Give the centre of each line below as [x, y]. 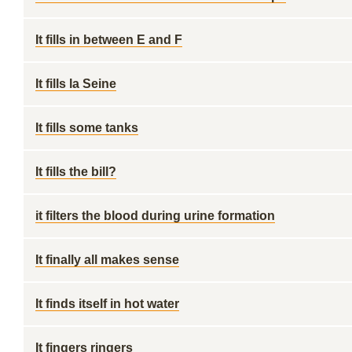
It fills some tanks [87, 128]
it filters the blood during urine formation [155, 216]
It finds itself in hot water [107, 304]
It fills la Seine [76, 84]
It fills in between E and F [109, 40]
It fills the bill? [76, 172]
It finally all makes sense [107, 260]
